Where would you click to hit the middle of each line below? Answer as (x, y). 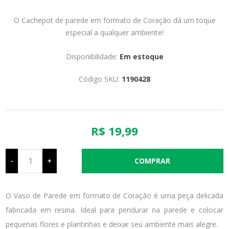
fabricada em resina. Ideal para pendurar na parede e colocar (114, 210)
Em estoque (141, 56)
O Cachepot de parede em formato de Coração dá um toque (114, 20)
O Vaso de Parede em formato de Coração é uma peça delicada (114, 195)
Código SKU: (99, 79)
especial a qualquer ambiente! (114, 32)
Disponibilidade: (91, 56)
